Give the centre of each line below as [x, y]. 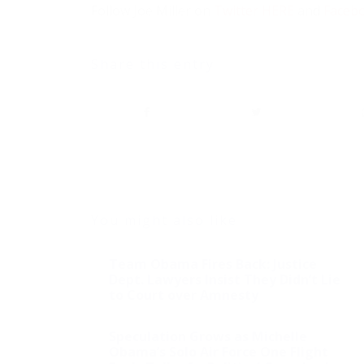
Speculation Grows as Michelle [208, 336]
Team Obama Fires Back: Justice [213, 264]
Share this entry [153, 64]
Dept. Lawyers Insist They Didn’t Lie [225, 279]
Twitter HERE [254, 11]
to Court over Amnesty [184, 295]
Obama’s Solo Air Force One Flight [219, 351]
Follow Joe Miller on [152, 11]
